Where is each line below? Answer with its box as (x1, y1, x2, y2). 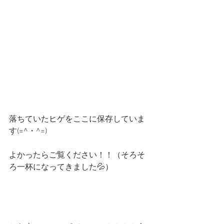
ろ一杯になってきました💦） (9, 162, 113, 172)
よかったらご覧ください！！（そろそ (9, 150, 145, 160)
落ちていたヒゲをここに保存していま (9, 114, 145, 124)
